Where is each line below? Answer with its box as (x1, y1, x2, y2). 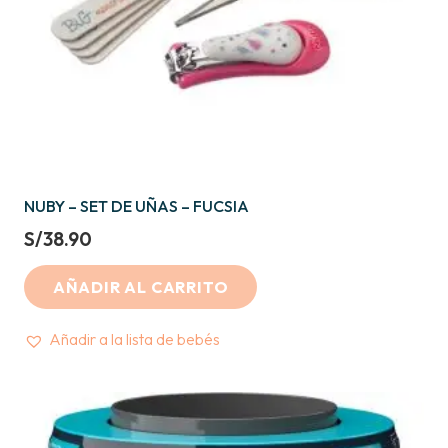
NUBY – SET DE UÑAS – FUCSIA (24, 196, 249, 217)
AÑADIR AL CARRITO (52, 276, 229, 297)
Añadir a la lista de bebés (49, 329, 220, 350)
